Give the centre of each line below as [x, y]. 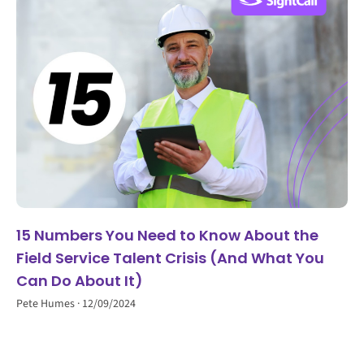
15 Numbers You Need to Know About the [167, 235]
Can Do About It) [80, 280]
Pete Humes [47, 303]
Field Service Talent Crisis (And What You [170, 258]
